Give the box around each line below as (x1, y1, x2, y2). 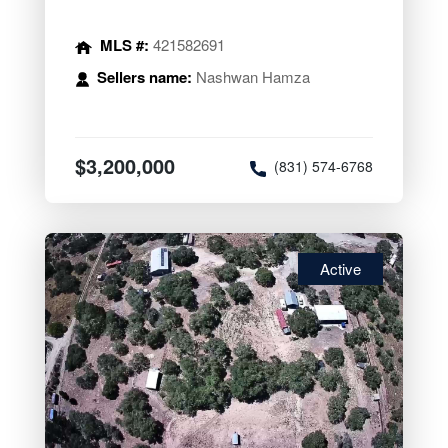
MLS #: (99, 34, 153, 57)
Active (320, 258, 362, 280)
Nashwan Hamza (191, 66, 310, 88)
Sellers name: (96, 66, 192, 89)
